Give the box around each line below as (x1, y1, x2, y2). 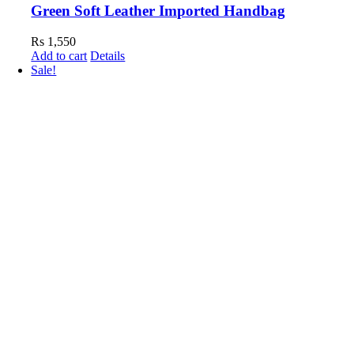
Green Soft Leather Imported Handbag (31, 2, 286, 20)
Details (90, 49, 126, 62)
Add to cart (31, 49, 88, 62)
